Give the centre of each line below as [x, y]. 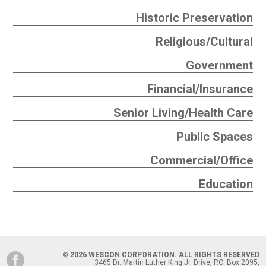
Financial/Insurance [200, 89]
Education [226, 184]
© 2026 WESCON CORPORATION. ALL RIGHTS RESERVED [161, 255]
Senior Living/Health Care [183, 113]
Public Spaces [215, 137]
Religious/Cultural [205, 42]
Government [220, 66]
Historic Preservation [195, 18]
